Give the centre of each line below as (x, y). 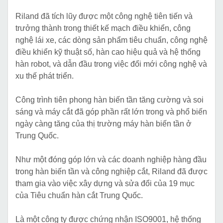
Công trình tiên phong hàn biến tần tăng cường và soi (110, 100)
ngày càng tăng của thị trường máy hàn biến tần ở (104, 124)
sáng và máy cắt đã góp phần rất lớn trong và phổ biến (111, 112)
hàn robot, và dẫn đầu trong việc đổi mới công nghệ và (111, 64)
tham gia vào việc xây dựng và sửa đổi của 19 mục (105, 184)
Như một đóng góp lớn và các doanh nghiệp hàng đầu (111, 160)
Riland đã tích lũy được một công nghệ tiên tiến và (104, 16)
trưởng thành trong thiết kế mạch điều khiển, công (103, 28)
